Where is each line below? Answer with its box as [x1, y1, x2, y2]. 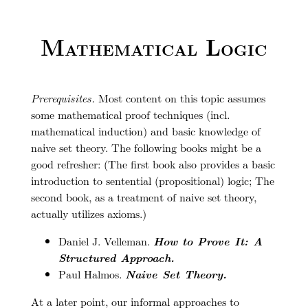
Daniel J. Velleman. [58, 233, 153, 250]
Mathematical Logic [41, 30, 267, 63]
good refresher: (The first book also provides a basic [30, 156, 275, 173]
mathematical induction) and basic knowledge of [30, 123, 261, 140]
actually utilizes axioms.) [30, 206, 146, 222]
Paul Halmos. [58, 266, 125, 283]
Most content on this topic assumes [94, 90, 265, 107]
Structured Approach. [58, 250, 175, 266]
